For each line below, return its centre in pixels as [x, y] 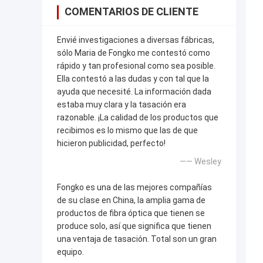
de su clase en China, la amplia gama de [131, 200]
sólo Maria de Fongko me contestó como [134, 53]
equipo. [70, 252]
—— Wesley [200, 161]
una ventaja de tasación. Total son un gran [137, 239]
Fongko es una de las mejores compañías [134, 187]
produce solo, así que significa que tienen [134, 226]
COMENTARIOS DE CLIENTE [131, 11]
